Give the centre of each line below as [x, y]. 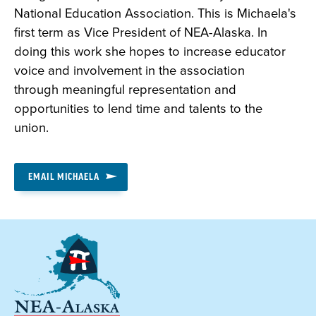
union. [33, 128]
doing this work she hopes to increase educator [150, 51]
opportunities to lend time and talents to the [138, 109]
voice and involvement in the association [129, 71]
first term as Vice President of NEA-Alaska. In [141, 32]
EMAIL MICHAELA [64, 177]
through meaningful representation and [125, 90]
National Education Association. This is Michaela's [155, 13]
